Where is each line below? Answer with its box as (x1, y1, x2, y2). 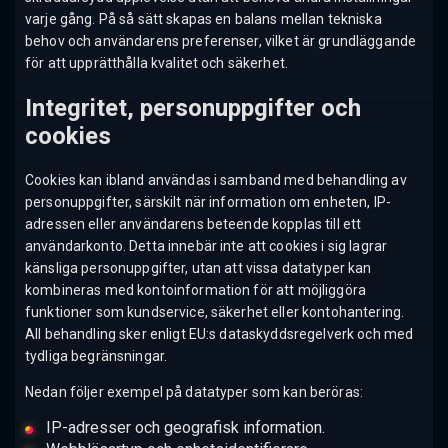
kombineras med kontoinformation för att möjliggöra (25, 282, 367, 299)
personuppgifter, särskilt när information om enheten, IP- (25, 194, 391, 211)
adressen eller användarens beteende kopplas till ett (25, 216, 362, 233)
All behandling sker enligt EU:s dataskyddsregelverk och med (25, 326, 414, 343)
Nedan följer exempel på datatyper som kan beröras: (25, 384, 363, 401)
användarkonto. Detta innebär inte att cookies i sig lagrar (25, 238, 388, 255)
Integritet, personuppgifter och (25, 93, 361, 122)
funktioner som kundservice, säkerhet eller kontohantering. (25, 304, 405, 321)
